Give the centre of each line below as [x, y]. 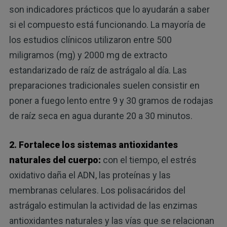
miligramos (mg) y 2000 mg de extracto [88, 55]
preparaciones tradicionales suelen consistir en [104, 85]
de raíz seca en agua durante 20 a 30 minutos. [101, 116]
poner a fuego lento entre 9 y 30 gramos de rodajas [111, 100]
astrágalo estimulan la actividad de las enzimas [103, 205]
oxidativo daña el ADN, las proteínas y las [90, 175]
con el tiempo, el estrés [148, 160]
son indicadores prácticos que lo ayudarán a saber [109, 9]
